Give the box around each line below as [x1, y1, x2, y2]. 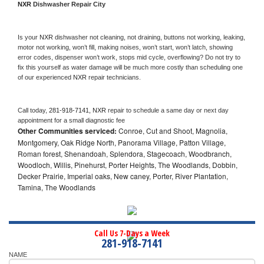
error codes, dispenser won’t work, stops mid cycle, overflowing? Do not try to [18, 53, 240, 61]
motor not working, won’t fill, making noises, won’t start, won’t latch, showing [18, 43, 233, 51]
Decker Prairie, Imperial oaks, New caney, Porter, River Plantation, [18, 170, 228, 181]
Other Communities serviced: [18, 125, 117, 136]
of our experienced [18, 73, 73, 81]
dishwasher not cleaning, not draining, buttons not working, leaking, [55, 33, 245, 41]
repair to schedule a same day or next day [108, 106, 229, 114]
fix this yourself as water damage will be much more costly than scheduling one [18, 63, 243, 71]
